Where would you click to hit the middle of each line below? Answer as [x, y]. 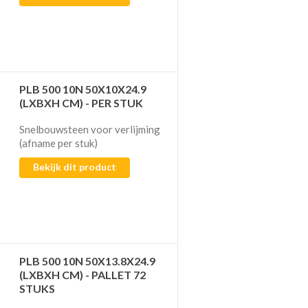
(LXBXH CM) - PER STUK [81, 102]
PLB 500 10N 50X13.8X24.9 [88, 261]
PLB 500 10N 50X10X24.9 [83, 89]
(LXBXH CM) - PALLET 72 [83, 274]
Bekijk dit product [75, 166]
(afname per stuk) [59, 143]
